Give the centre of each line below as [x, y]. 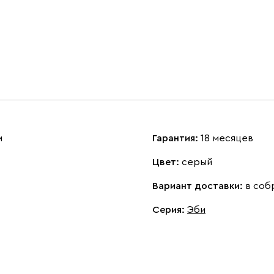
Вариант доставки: [199, 186]
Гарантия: [176, 138]
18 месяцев [227, 138]
